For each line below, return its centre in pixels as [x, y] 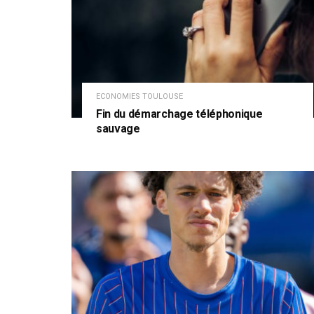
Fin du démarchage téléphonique [179, 114]
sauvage [118, 129]
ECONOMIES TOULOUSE [139, 97]
